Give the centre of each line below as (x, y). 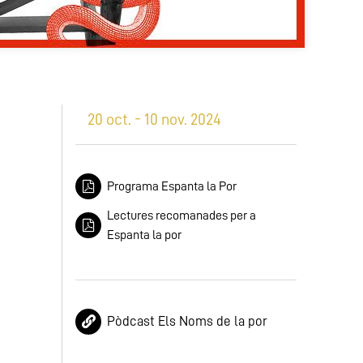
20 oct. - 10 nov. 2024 (154, 119)
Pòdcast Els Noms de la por (187, 321)
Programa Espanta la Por (172, 186)
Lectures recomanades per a (181, 216)
